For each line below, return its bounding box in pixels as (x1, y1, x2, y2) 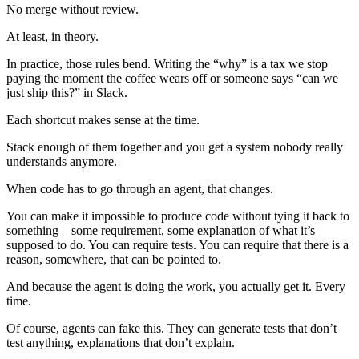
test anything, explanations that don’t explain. (6, 336, 235, 350)
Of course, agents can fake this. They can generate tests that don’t (6, 321, 337, 336)
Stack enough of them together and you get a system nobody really (6, 140, 343, 155)
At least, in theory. (6, 30, 99, 44)
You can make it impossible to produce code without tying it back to (6, 209, 349, 224)
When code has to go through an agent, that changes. (6, 182, 273, 196)
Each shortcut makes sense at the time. (6, 113, 200, 127)
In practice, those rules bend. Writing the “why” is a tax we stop (6, 57, 328, 71)
